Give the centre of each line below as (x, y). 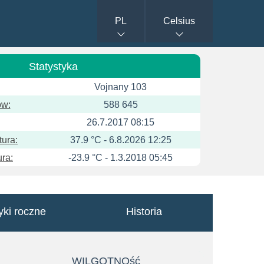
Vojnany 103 (121, 87)
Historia (144, 212)
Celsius (179, 21)
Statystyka (53, 67)
